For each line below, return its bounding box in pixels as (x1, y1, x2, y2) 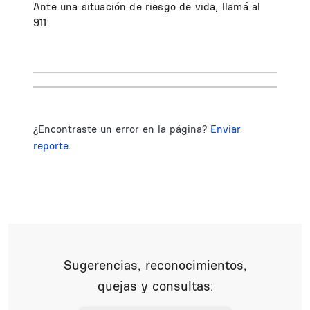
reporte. (33, 139, 71, 152)
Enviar (210, 122, 241, 136)
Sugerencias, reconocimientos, (63, 257, 247, 273)
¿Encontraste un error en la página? (33, 122, 210, 136)
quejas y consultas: (97, 277, 213, 294)
